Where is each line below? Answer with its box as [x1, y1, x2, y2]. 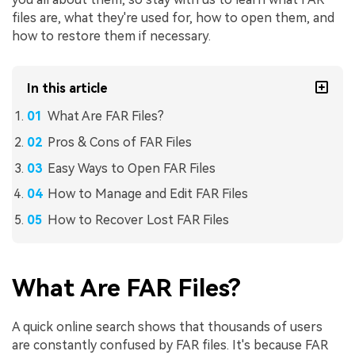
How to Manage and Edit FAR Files [47, 186, 248, 202]
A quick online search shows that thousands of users [12, 319, 323, 335]
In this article [27, 81, 109, 97]
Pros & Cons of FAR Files [47, 134, 192, 150]
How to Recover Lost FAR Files [47, 212, 229, 228]
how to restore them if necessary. [12, 29, 211, 44]
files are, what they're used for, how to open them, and [12, 10, 334, 26]
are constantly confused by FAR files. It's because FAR [12, 338, 328, 353]
